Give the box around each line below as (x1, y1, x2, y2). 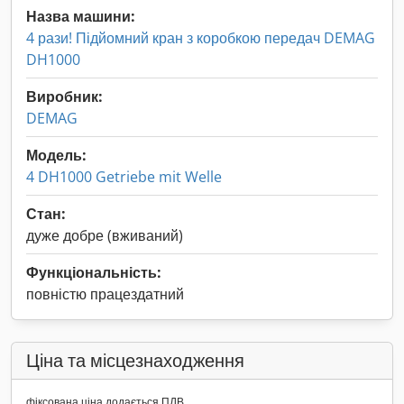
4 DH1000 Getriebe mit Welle (26, 167, 222, 187)
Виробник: (26, 87, 103, 106)
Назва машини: (26, 6, 135, 26)
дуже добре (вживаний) (26, 225, 183, 245)
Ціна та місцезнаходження (26, 348, 244, 372)
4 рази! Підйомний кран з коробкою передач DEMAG (26, 28, 375, 48)
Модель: (26, 145, 87, 165)
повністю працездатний (26, 284, 184, 304)
